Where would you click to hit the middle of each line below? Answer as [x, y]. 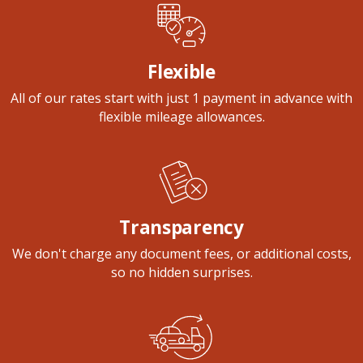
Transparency [181, 227]
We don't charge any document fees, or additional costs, [181, 253]
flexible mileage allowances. [181, 116]
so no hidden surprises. [181, 272]
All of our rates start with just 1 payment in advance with [181, 98]
